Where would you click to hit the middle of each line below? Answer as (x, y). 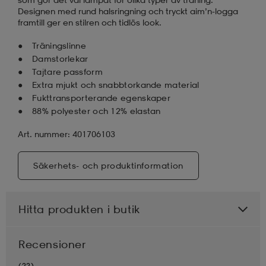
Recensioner (52, 244)
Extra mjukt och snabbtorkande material (116, 84)
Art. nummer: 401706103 (66, 134)
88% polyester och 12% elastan (96, 110)
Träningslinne (59, 45)
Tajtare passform (67, 71)
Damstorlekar (60, 58)
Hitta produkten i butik (79, 209)
